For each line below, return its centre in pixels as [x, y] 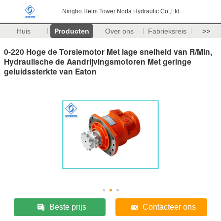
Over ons [120, 31]
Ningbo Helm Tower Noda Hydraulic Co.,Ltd [121, 11]
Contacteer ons [169, 207]
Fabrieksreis [167, 31]
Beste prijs [68, 207]
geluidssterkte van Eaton [50, 71]
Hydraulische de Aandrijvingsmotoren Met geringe [98, 61]
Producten [72, 31]
